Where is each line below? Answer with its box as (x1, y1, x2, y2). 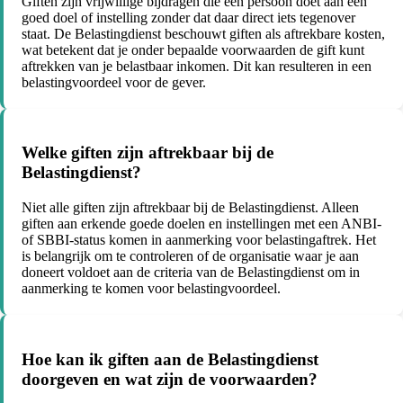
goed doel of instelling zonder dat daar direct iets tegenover (22, 9, 355, 25)
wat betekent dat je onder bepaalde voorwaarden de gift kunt (22, 41, 364, 58)
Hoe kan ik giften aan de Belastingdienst (22, 349, 318, 369)
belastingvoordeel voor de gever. (22, 74, 206, 90)
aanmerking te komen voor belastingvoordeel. (22, 281, 281, 297)
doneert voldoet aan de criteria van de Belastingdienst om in (22, 264, 360, 281)
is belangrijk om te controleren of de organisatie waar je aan (22, 248, 359, 264)
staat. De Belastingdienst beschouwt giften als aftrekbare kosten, (22, 25, 385, 41)
